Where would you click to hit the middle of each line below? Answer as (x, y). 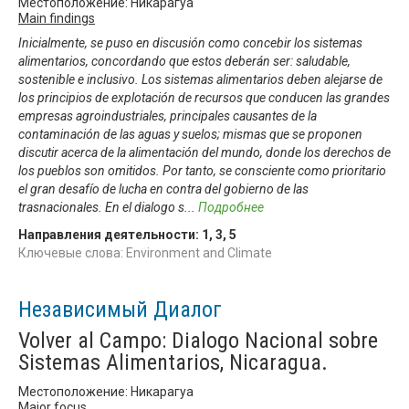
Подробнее (231, 207)
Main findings (57, 18)
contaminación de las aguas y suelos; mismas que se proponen (190, 134)
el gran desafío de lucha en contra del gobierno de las (163, 189)
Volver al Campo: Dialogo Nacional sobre (198, 340)
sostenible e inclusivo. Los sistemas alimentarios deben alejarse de (200, 79)
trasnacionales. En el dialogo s (101, 207)
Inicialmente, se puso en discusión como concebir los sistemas (190, 42)
